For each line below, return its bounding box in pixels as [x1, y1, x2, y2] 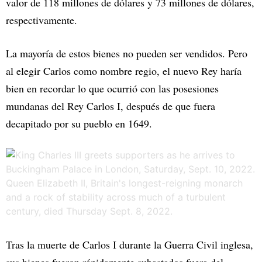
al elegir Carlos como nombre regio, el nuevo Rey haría [6, 63, 242, 78]
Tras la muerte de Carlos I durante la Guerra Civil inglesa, [6, 237, 253, 251]
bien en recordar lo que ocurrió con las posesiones [6, 81, 219, 95]
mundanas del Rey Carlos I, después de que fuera [6, 98, 215, 113]
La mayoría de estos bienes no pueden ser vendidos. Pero [6, 46, 247, 60]
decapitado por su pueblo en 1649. [6, 116, 152, 130]
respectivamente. [6, 12, 77, 27]
